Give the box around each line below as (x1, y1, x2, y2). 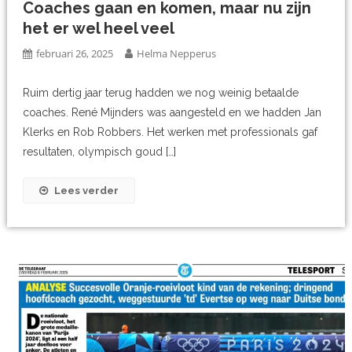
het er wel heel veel (23, 18, 175, 38)
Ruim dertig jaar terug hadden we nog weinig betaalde (23, 86, 299, 99)
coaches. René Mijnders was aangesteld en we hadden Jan (23, 105, 322, 119)
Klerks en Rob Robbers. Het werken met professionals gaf (23, 125, 318, 138)
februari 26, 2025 (36, 46, 114, 60)
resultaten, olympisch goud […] (23, 145, 177, 158)
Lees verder (54, 184, 119, 196)
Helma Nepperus (137, 46, 217, 60)
